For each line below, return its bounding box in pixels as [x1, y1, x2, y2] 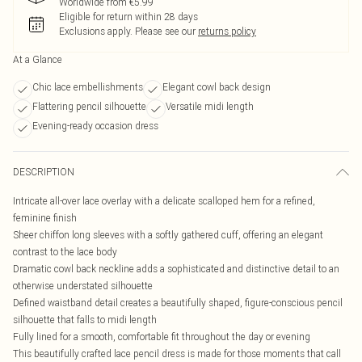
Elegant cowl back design [162, 81, 271, 93]
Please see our [135, 25, 196, 37]
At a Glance [13, 53, 62, 65]
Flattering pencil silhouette [32, 100, 146, 112]
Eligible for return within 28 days [59, 11, 198, 23]
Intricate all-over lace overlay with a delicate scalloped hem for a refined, [13, 195, 315, 207]
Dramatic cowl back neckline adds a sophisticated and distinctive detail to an [13, 263, 339, 275]
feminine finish [13, 212, 77, 224]
